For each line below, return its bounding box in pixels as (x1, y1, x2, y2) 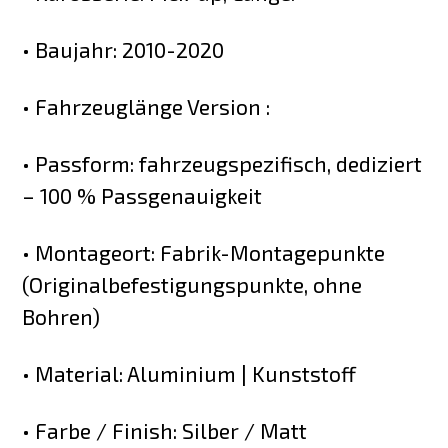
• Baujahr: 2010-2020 (22, 37, 225, 63)
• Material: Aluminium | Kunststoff (22, 360, 357, 386)
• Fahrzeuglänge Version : (22, 94, 271, 120)
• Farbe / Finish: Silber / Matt (22, 417, 308, 443)
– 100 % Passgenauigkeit (22, 183, 263, 208)
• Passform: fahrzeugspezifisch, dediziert (22, 151, 423, 176)
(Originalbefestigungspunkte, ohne (22, 271, 363, 297)
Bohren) (22, 303, 101, 329)
